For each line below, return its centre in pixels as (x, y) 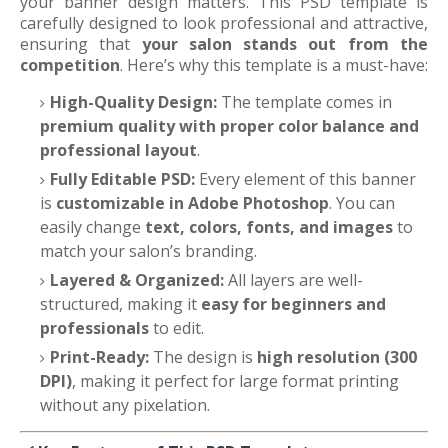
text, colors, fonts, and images (269, 227)
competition (70, 65)
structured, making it (120, 304)
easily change (92, 227)
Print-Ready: (99, 357)
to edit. (176, 328)
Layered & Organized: (137, 280)
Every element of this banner (305, 179)
